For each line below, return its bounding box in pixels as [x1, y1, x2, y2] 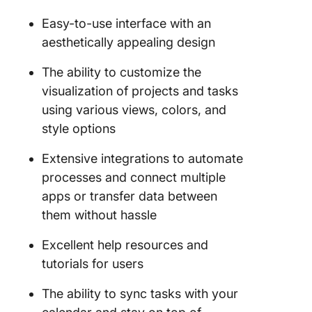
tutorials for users [42, 256, 143, 271]
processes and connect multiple [42, 170, 226, 185]
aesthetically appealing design [42, 35, 215, 49]
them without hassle [42, 208, 157, 222]
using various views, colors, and [42, 102, 226, 117]
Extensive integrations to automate [42, 151, 243, 166]
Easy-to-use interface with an [42, 16, 211, 31]
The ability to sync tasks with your [42, 286, 238, 301]
